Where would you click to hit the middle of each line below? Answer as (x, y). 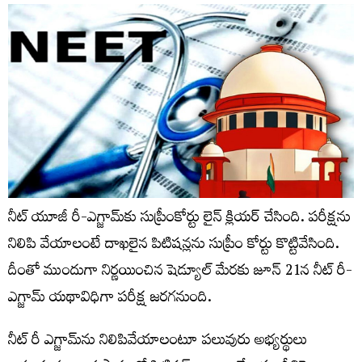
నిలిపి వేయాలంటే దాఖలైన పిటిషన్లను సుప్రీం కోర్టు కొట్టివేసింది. (174, 246)
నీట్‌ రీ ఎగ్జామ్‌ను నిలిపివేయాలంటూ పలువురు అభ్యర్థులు (158, 343)
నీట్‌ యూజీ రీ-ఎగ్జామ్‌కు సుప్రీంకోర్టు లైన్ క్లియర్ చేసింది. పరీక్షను (179, 220)
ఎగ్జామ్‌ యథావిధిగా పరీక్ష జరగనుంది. (110, 300)
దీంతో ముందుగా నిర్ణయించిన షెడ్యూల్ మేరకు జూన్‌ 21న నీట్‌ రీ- (180, 273)
